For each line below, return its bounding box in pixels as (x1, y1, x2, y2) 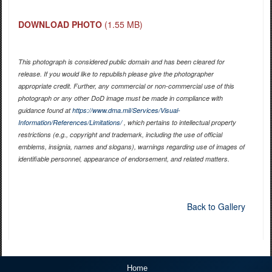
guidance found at (18, 105, 72, 115)
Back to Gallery (186, 200, 245, 212)
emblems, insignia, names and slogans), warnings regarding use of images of (18, 141, 245, 151)
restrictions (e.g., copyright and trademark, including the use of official (18, 129, 222, 139)
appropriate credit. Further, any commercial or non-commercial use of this (18, 81, 234, 90)
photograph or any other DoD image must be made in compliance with (18, 93, 223, 103)
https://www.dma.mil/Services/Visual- (72, 105, 180, 115)
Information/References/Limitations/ (18, 117, 122, 127)
